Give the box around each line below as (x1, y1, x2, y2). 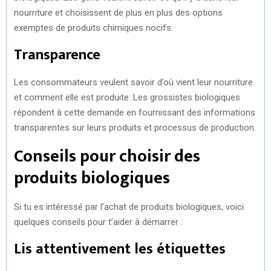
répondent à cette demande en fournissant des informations (14, 106, 255, 118)
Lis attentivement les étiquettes (14, 237, 226, 261)
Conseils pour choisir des (14, 142, 200, 171)
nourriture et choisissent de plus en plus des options (14, 7, 223, 18)
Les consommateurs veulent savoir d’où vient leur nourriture (14, 76, 253, 88)
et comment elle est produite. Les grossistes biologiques (14, 91, 240, 103)
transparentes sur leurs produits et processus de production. (14, 122, 256, 133)
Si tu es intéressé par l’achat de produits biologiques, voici (14, 201, 244, 212)
